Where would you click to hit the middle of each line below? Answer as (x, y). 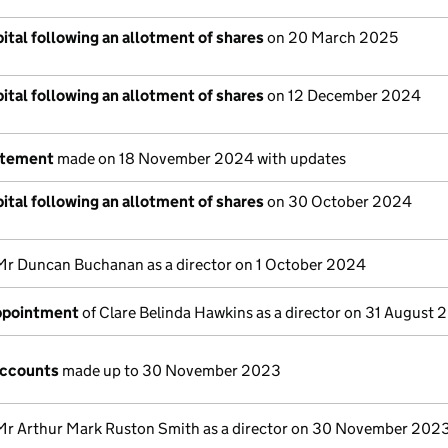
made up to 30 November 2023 (170, 370)
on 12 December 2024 (342, 95)
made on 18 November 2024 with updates (200, 158)
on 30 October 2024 (338, 201)
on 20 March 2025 (331, 37)
